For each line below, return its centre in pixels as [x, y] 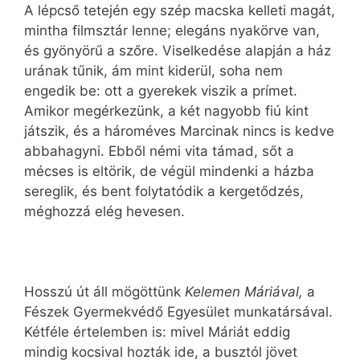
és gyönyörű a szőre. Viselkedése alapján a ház [178, 50]
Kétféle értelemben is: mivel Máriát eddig [157, 332]
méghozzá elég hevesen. [104, 211]
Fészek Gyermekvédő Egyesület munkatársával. [178, 312]
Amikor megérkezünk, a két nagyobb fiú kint [166, 110]
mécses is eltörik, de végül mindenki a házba [169, 171]
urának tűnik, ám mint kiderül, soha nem [153, 70]
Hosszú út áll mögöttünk [104, 292]
